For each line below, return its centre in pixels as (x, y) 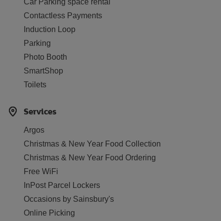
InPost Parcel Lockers (62, 185)
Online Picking (49, 213)
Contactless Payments (63, 16)
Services (40, 111)
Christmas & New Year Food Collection (92, 144)
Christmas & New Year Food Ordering (90, 158)
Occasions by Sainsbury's (69, 199)
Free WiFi (41, 171)
